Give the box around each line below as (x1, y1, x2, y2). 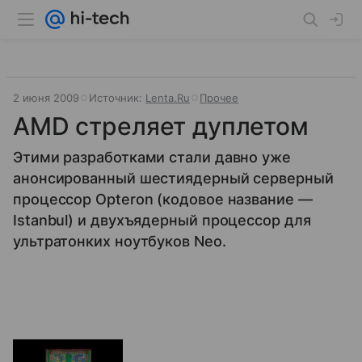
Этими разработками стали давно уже (13, 149, 291, 166)
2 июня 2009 (13, 91, 79, 104)
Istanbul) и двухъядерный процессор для (13, 212, 311, 229)
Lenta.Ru (145, 91, 190, 104)
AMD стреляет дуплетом (13, 112, 309, 141)
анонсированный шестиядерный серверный (13, 170, 334, 187)
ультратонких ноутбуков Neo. (13, 233, 226, 250)
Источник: (89, 91, 145, 104)
